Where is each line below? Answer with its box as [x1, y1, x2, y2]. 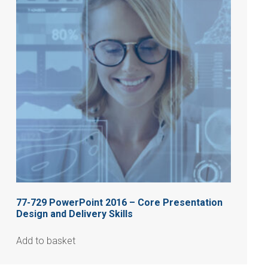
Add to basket [16, 235, 75, 247]
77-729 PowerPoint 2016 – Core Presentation [16, 197, 223, 209]
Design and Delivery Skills [16, 208, 133, 220]
